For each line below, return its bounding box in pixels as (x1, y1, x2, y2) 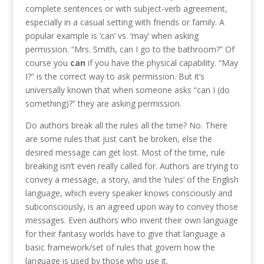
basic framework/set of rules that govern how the (25, 242, 215, 253)
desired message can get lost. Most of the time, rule (25, 147, 225, 159)
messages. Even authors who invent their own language (25, 214, 238, 226)
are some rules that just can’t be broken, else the (25, 133, 212, 145)
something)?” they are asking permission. (25, 98, 181, 110)
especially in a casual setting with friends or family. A (25, 16, 225, 28)
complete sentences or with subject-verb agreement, (25, 3, 227, 15)
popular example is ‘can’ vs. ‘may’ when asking (25, 30, 199, 42)
